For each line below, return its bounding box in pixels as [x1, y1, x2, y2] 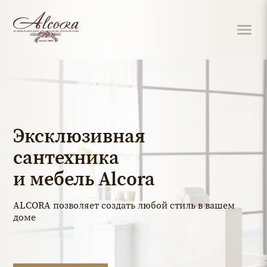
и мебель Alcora [13, 166, 156, 192]
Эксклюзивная [13, 123, 146, 149]
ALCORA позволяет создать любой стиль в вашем [13, 198, 235, 212]
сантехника [13, 144, 120, 170]
